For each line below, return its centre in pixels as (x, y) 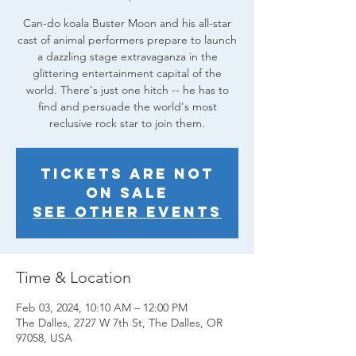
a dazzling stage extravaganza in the (127, 56)
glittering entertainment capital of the (127, 73)
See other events (127, 212)
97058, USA (44, 338)
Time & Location (74, 277)
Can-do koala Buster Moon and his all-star (127, 23)
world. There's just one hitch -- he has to (127, 90)
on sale (127, 193)
